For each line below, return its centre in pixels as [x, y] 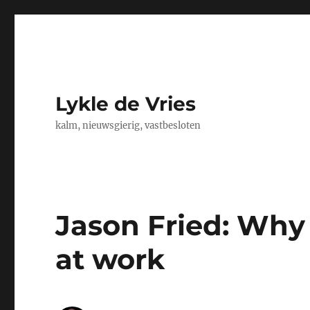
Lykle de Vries [126, 104]
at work [110, 259]
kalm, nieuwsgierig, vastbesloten [128, 126]
